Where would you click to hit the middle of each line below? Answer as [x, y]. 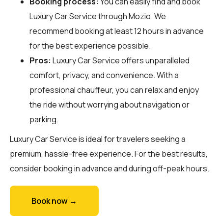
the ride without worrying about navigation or [110, 104]
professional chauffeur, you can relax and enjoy [114, 90]
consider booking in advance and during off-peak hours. [110, 168]
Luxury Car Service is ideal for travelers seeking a [98, 139]
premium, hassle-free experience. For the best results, [109, 153]
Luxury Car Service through [79, 16]
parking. [44, 119]
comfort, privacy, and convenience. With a [104, 75]
